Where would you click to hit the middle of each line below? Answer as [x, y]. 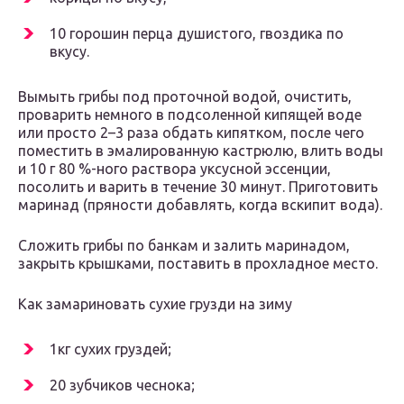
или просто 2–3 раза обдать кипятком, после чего [191, 133]
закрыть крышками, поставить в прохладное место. [198, 264]
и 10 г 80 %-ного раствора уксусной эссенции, [174, 169]
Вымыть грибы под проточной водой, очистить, [185, 97]
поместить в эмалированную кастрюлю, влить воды [201, 151]
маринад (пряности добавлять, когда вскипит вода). [200, 205]
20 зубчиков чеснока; [122, 386]
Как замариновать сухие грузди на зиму [155, 304]
